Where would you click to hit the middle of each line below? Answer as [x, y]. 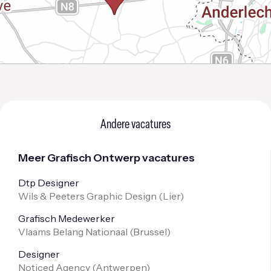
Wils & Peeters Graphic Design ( [90, 196]
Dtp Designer [49, 183]
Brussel [150, 232]
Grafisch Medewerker [67, 219]
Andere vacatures [135, 125]
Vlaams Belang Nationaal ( [76, 232]
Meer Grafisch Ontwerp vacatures [106, 158]
